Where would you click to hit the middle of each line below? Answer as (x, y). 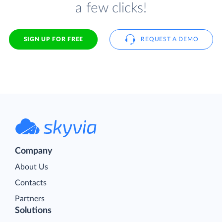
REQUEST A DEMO (170, 39)
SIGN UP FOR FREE (53, 39)
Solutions (33, 210)
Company (34, 151)
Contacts (31, 183)
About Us (31, 167)
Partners (30, 198)
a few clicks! (111, 8)
